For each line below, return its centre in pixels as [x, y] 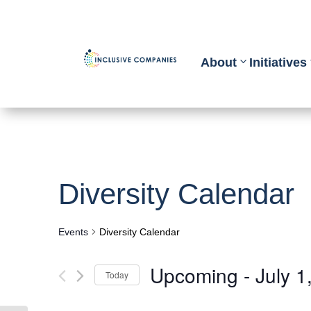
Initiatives [278, 62]
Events [73, 232]
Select [167, 298]
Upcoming [194, 275]
